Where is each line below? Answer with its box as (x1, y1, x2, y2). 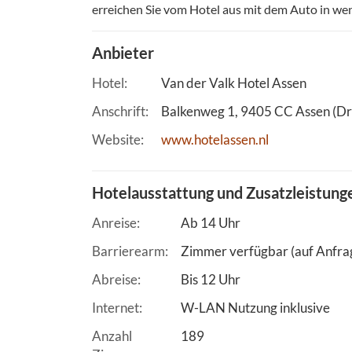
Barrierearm (92, 243, 165, 260)
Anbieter (92, 43, 154, 63)
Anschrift (92, 103, 145, 120)
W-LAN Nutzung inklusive (181, 299, 330, 317)
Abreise (92, 271, 137, 288)
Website (92, 131, 141, 148)
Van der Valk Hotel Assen (161, 75, 306, 92)
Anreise (92, 214, 137, 232)
